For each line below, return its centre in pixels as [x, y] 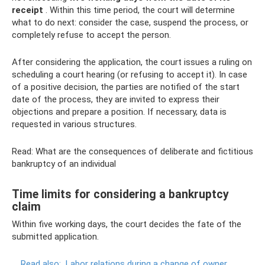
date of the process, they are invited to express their [116, 100]
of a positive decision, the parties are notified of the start [126, 87]
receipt [28, 10]
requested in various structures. [74, 125]
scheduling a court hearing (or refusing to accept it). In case [130, 75]
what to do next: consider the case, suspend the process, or [130, 23]
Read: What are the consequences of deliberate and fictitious [132, 152]
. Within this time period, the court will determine [139, 10]
